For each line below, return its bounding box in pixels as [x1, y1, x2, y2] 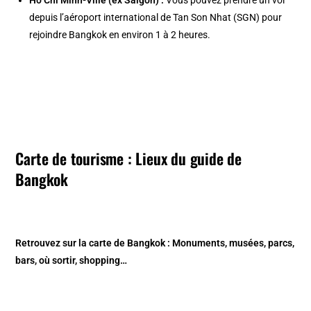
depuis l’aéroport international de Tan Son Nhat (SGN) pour [29, 11, 283, 23]
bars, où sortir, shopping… [15, 254, 128, 266]
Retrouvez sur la [15, 237, 90, 249]
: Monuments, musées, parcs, [165, 237, 295, 249]
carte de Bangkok [89, 237, 166, 249]
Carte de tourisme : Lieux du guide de [15, 146, 242, 169]
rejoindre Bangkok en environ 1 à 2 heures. [29, 28, 211, 40]
